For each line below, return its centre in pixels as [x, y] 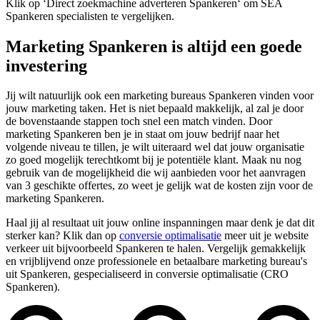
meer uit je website [265, 236]
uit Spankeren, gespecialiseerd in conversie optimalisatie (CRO [147, 274]
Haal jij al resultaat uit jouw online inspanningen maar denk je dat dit [160, 223]
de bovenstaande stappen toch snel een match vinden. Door [139, 121]
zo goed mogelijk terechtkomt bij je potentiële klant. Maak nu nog [154, 160]
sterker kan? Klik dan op [62, 236]
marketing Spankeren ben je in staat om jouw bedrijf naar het [142, 134]
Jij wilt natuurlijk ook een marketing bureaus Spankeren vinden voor [160, 96]
